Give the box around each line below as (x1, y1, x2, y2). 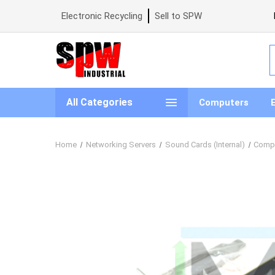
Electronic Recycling (61, 10, 142, 21)
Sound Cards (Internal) (165, 139, 245, 149)
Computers (199, 96, 249, 108)
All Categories (66, 96, 133, 108)
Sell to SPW (155, 10, 202, 21)
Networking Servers (85, 139, 156, 149)
